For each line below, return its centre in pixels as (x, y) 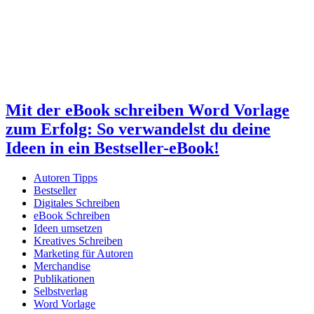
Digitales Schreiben (77, 203)
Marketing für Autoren (83, 254)
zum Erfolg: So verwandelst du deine (138, 129)
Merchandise (62, 266)
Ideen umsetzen (68, 228)
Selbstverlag (61, 292)
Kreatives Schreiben (78, 241)
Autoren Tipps (66, 178)
